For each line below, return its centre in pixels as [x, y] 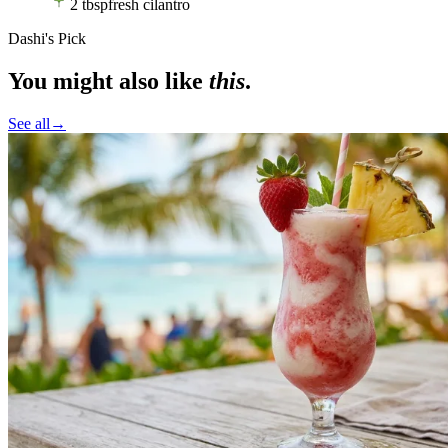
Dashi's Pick [47, 39]
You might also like [105, 80]
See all [29, 123]
